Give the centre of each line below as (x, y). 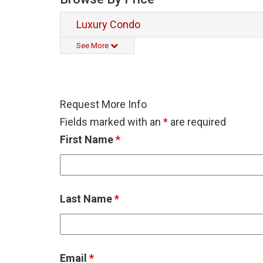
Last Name (87, 199)
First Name (88, 139)
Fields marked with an (112, 122)
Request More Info (103, 104)
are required (197, 122)
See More (93, 45)
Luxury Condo (108, 24)
